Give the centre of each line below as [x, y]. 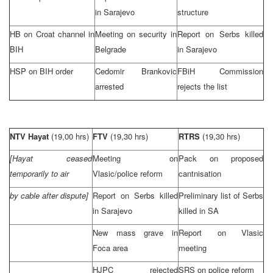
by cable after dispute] [49, 195]
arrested [109, 86]
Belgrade [111, 49]
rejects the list [202, 86]
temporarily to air [39, 173]
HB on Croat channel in [52, 34]
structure [193, 12]
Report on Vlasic [221, 232]
